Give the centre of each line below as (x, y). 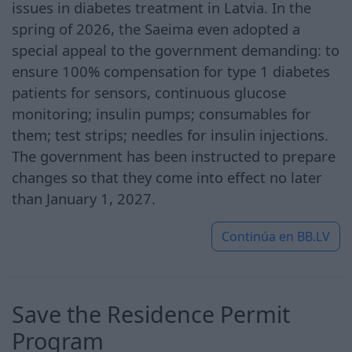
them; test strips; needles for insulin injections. (170, 134)
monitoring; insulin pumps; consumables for (161, 113)
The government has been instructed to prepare (174, 156)
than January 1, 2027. (84, 198)
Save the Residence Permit (151, 313)
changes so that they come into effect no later (167, 177)
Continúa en (258, 236)
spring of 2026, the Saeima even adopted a (156, 28)
